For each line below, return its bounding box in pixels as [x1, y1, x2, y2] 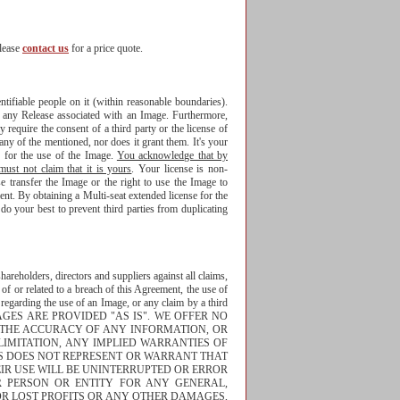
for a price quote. [69, 42, 143, 54]
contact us [22, 42, 69, 54]
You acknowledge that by [116, 149, 228, 162]
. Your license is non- [131, 162, 229, 175]
